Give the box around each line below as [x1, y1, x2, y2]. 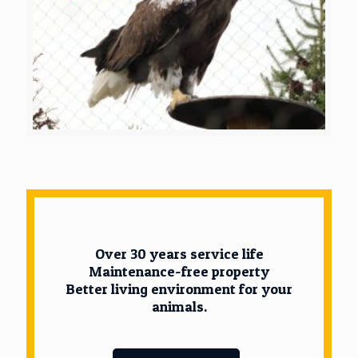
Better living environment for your [66, 280, 292, 298]
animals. [151, 298, 207, 316]
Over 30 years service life [94, 245, 264, 263]
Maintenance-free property [89, 263, 269, 280]
